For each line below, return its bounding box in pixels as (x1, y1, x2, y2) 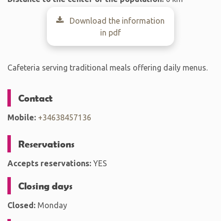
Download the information (68, 16, 165, 25)
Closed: (7, 201, 36, 210)
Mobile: (7, 113, 36, 122)
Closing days (18, 180, 73, 191)
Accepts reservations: (7, 159, 91, 168)
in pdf (100, 28, 121, 37)
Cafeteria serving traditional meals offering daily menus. (7, 63, 208, 72)
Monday (36, 201, 67, 210)
